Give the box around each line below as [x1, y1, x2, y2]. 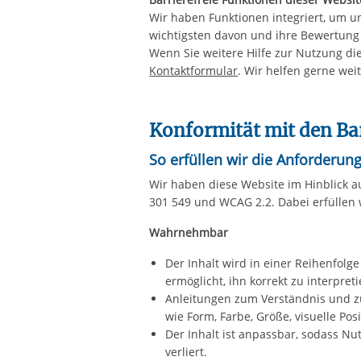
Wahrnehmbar [149, 225, 229, 240]
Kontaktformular [149, 63, 239, 78]
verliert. [165, 344, 208, 359]
